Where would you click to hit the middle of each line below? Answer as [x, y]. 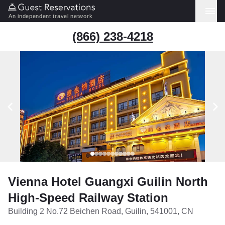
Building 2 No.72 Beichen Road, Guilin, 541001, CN [101, 211]
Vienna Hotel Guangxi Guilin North [108, 182]
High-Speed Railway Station [88, 198]
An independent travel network [51, 16]
